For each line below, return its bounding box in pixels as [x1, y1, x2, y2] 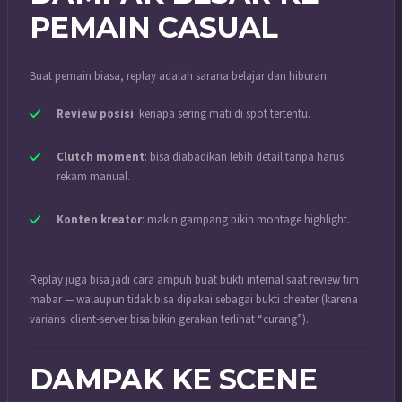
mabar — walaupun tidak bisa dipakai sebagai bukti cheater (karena [30, 292, 358, 309]
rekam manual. [57, 168, 130, 185]
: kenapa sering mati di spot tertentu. [134, 105, 310, 122]
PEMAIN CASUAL [30, 10, 278, 46]
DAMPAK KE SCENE [30, 361, 318, 397]
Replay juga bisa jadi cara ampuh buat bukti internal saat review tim [30, 272, 359, 289]
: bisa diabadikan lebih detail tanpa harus [144, 148, 344, 165]
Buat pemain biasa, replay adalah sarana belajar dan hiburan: [30, 68, 329, 85]
